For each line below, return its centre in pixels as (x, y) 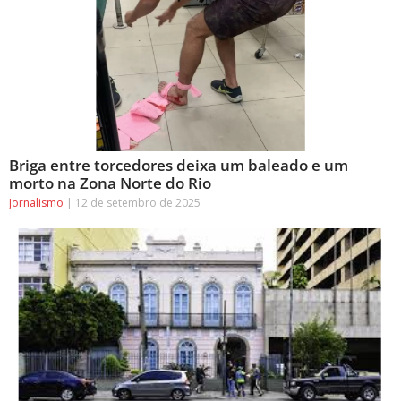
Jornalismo (38, 202)
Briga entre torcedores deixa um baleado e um (179, 165)
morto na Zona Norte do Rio (110, 183)
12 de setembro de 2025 (137, 202)
